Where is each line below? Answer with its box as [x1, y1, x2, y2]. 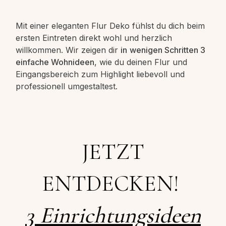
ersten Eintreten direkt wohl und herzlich [16, 33, 172, 43]
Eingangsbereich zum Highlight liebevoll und [16, 69, 185, 80]
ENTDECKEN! [41, 169, 185, 198]
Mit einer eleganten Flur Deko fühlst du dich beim [16, 21, 205, 31]
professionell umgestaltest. [16, 81, 118, 92]
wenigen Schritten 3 [130, 45, 205, 55]
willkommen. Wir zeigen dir [16, 45, 121, 55]
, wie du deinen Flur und [94, 57, 187, 68]
